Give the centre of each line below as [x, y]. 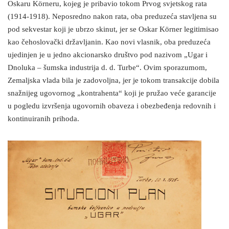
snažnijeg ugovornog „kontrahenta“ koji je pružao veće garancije [112, 94]
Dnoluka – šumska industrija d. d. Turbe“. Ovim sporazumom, [107, 68]
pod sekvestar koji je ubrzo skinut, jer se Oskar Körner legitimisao [113, 30]
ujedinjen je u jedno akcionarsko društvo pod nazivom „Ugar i [108, 55]
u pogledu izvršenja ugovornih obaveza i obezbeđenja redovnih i [112, 106]
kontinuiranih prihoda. [43, 119]
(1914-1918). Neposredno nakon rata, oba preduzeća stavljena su [112, 17]
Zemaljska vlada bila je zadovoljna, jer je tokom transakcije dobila [113, 81]
